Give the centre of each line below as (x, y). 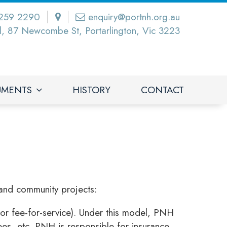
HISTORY (91, 90)
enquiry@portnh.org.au (134, 17)
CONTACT (162, 90)
